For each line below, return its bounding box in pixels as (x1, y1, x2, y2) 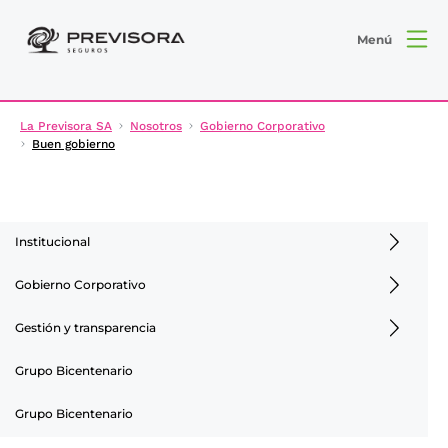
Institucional (15, 233, 90, 249)
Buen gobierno (32, 136, 115, 151)
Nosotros (130, 118, 182, 133)
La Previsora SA (20, 118, 112, 133)
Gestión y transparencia (15, 319, 156, 335)
